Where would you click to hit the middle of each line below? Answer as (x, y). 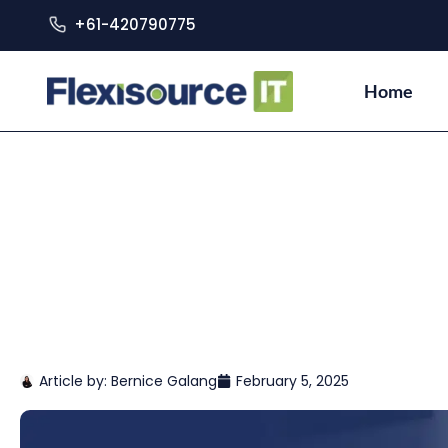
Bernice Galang (164, 381)
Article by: (75, 381)
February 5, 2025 (292, 381)
